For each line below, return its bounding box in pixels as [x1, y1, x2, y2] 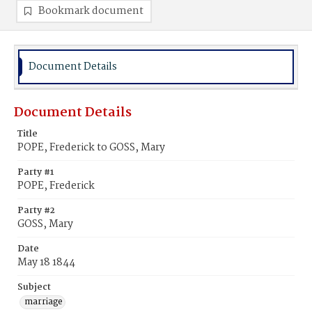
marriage [24, 295, 63, 309]
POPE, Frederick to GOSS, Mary [17, 139, 165, 156]
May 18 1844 [17, 254, 75, 271]
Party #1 [17, 165, 54, 180]
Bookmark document [38, 3, 143, 19]
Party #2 [17, 203, 55, 218]
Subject [17, 280, 51, 295]
